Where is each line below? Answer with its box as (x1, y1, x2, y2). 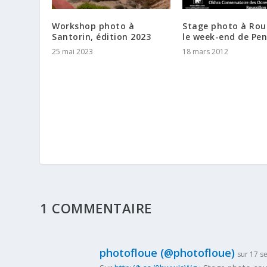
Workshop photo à (52, 20, 135, 32)
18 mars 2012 (182, 46, 228, 57)
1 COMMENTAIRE (40, 199, 152, 218)
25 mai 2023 (52, 46, 94, 57)
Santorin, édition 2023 (52, 31, 151, 43)
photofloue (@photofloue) (100, 246, 235, 260)
